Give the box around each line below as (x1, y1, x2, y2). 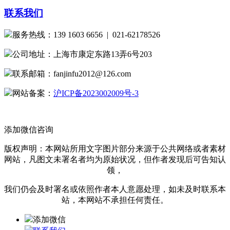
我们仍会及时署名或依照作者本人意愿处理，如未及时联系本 (4, 185, 226, 194)
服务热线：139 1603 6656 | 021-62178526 (12, 30, 160, 40)
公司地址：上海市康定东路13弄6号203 (12, 50, 152, 59)
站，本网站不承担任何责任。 (62, 196, 168, 205)
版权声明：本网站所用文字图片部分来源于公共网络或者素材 (4, 144, 226, 154)
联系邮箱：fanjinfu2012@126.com (12, 69, 131, 79)
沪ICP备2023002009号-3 (53, 89, 139, 98)
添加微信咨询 (4, 125, 53, 135)
